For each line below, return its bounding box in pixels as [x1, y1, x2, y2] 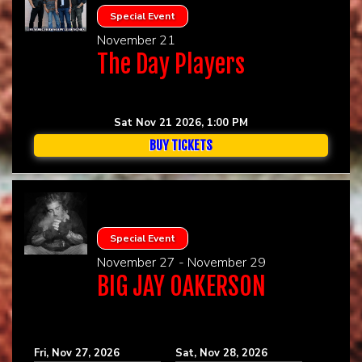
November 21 [96, 31, 175, 49]
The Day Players [96, 48, 245, 79]
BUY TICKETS [149, 137, 213, 154]
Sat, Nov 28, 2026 [175, 345, 267, 360]
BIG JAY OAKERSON [96, 271, 266, 301]
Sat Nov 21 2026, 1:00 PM [114, 115, 248, 130]
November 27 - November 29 [96, 253, 266, 271]
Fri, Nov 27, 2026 [34, 345, 120, 360]
